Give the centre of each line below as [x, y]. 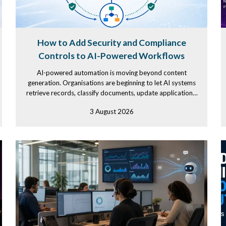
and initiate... [111, 103]
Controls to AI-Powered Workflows [111, 56]
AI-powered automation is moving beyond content [111, 73]
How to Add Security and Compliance [111, 43]
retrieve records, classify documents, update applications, [111, 93]
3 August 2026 [111, 111]
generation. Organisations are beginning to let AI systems [111, 83]
